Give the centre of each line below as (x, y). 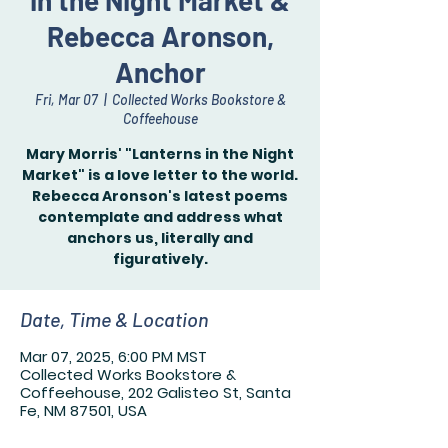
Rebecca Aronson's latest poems (160, 196)
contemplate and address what (160, 217)
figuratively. (160, 259)
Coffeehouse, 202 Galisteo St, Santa (155, 392)
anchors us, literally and (160, 238)
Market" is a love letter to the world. (160, 175)
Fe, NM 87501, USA (83, 410)
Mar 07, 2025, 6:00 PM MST (113, 356)
